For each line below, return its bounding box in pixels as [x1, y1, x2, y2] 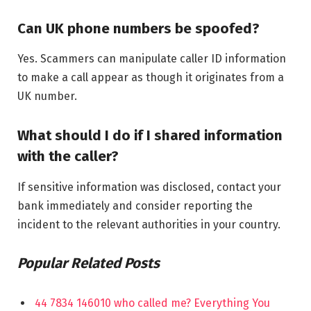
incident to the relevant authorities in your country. [17, 217, 280, 231]
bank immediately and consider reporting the [17, 199, 253, 212]
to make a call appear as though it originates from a [17, 71, 284, 85]
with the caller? [17, 148, 119, 165]
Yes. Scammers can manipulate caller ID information [17, 52, 286, 66]
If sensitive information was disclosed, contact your [17, 180, 281, 194]
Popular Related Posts [17, 255, 160, 272]
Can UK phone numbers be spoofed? [17, 20, 260, 37]
